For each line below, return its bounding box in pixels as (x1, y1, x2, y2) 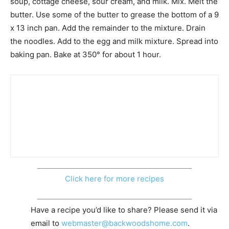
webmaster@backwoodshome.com (61, 218, 188, 228)
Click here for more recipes (65, 174, 164, 184)
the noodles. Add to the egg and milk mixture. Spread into (10, 36, 218, 46)
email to (31, 218, 61, 228)
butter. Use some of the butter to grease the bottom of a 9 (10, 9, 219, 19)
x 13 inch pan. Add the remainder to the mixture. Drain (10, 22, 205, 33)
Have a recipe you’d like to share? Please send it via (31, 204, 217, 215)
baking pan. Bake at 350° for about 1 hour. (10, 49, 161, 59)
